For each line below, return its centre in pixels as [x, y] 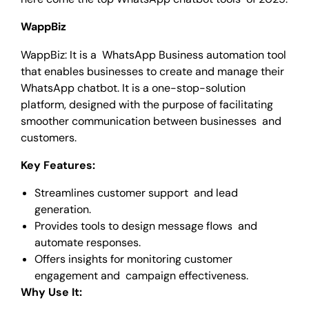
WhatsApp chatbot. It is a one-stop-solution [133, 88]
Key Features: [58, 165]
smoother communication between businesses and [151, 121]
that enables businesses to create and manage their [152, 71]
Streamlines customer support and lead [136, 193]
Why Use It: [51, 292]
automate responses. [88, 243]
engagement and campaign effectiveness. [141, 276]
